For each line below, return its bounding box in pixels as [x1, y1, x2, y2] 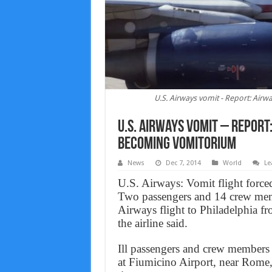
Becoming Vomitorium [117, 136, 236, 154]
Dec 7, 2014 [165, 159, 201, 168]
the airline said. [117, 217, 188, 230]
